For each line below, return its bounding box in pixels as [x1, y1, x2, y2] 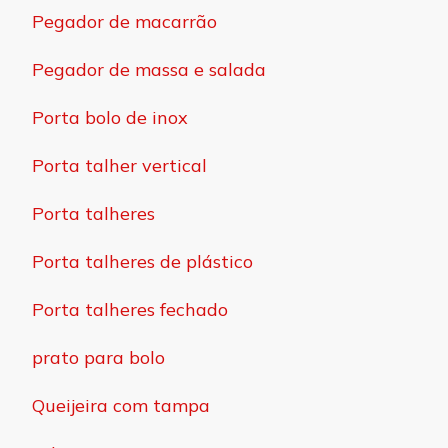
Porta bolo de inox [32, 105, 188, 129]
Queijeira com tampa [32, 393, 210, 417]
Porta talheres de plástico [32, 249, 253, 273]
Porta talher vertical [32, 153, 207, 177]
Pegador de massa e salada [32, 57, 266, 81]
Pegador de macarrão [32, 9, 217, 33]
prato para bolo [32, 345, 165, 369]
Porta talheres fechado [32, 297, 228, 321]
